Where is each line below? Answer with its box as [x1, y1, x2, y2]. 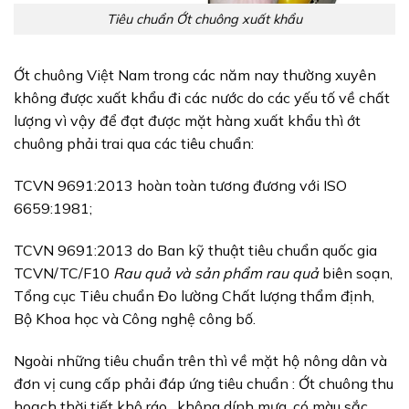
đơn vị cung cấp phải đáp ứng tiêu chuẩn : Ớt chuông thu [14, 373, 393, 393]
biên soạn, [322, 263, 393, 282]
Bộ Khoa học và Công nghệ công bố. [14, 309, 256, 328]
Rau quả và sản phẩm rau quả [113, 263, 322, 282]
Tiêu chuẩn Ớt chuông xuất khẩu [107, 10, 302, 27]
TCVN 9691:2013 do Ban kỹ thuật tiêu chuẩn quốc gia [14, 240, 377, 259]
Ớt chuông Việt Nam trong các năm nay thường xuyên [14, 66, 376, 85]
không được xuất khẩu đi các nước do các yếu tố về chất [14, 89, 390, 108]
